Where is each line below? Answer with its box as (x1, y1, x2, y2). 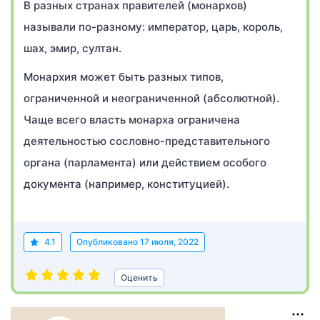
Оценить (121, 272, 158, 283)
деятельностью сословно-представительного (24, 134, 270, 148)
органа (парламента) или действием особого (24, 156, 266, 169)
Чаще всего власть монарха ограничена (24, 113, 240, 126)
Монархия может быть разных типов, (24, 70, 224, 84)
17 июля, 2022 (140, 236, 199, 247)
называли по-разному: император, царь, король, (24, 20, 283, 34)
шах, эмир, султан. (24, 41, 121, 55)
